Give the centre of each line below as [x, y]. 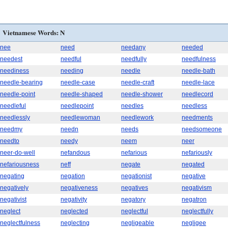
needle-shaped [82, 94]
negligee [194, 223]
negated [193, 164]
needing [72, 71]
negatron [194, 199]
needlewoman [80, 118]
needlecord [197, 94]
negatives [135, 188]
